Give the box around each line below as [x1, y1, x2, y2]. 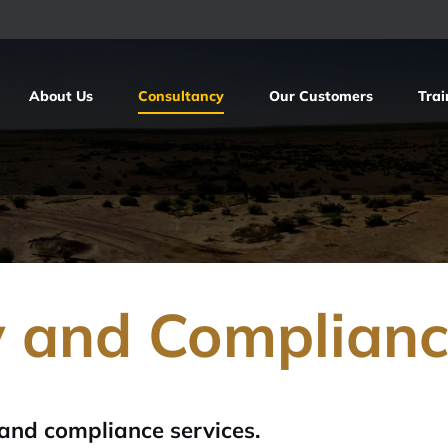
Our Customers [269, 87, 373, 105]
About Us [29, 87, 93, 105]
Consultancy [138, 87, 224, 105]
